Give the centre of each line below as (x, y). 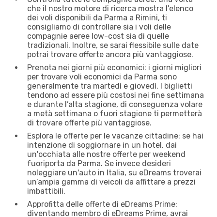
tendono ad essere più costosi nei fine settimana (116, 95)
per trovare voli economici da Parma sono (102, 77)
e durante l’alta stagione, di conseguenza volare (115, 104)
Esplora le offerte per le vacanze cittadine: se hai (115, 136)
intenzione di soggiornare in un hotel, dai (102, 145)
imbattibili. (46, 191)
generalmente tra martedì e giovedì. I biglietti (110, 86)
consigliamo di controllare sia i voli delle (99, 27)
